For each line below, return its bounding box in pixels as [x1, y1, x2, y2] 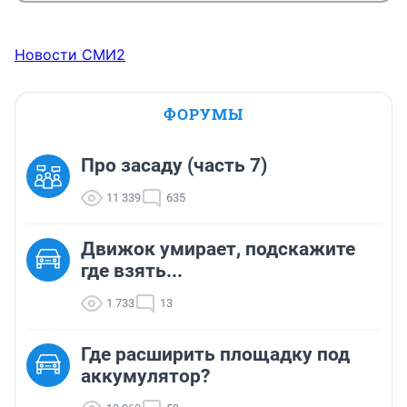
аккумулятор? [81, 365, 210, 388]
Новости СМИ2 [15, 45, 125, 65]
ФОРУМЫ [164, 104, 243, 125]
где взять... [81, 260, 183, 283]
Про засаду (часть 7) [81, 154, 267, 177]
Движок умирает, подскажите [81, 238, 355, 261]
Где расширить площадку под [81, 343, 350, 366]
